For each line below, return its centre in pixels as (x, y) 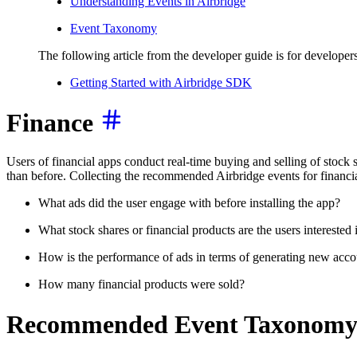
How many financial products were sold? (141, 284)
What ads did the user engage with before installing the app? (189, 203)
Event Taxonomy (114, 29)
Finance (53, 122)
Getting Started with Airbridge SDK (161, 83)
